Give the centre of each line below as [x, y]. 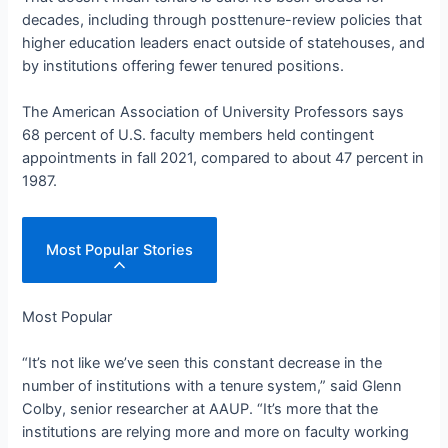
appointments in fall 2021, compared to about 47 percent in [223, 158]
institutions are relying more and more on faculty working [216, 432]
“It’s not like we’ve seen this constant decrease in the [202, 363]
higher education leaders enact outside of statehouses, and [224, 42]
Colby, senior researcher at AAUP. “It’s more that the [200, 409]
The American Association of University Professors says [213, 112]
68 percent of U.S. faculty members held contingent [198, 135]
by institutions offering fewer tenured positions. [183, 65]
